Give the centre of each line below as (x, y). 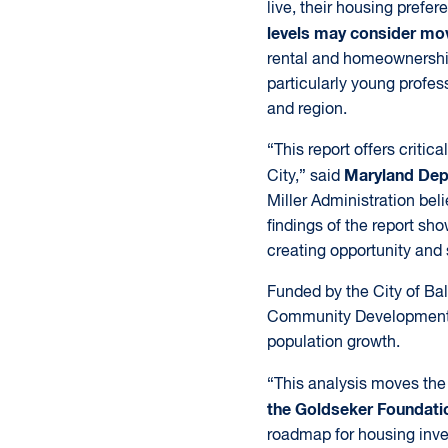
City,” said (305, 177)
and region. (306, 110)
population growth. (333, 343)
